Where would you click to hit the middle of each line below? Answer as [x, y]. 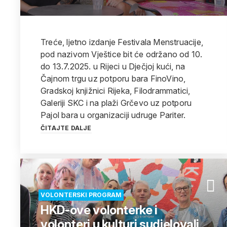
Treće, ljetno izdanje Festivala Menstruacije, [122, 42]
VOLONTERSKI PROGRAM [81, 195]
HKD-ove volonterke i [99, 210]
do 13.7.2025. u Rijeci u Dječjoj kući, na [113, 66]
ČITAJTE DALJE [66, 128]
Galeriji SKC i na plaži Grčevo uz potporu [116, 103]
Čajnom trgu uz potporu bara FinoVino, [113, 79]
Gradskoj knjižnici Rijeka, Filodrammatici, [116, 91]
